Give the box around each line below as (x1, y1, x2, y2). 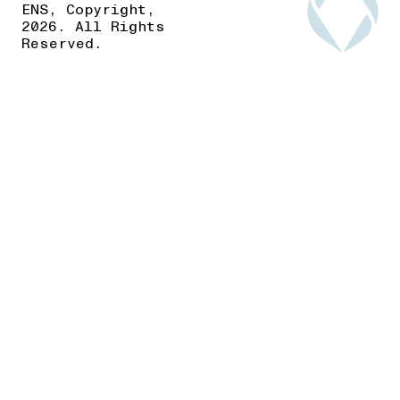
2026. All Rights (21, 20, 165, 34)
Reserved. (21, 37, 103, 51)
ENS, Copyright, (21, 3, 155, 17)
